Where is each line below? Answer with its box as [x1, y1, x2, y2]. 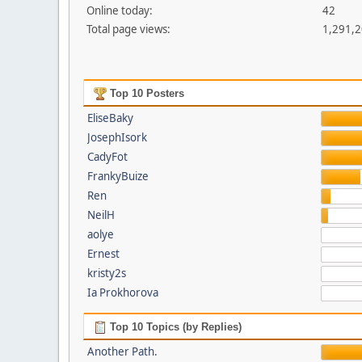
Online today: [86, 3, 153, 18]
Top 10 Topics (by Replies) [106, 321, 242, 333]
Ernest [86, 246, 120, 261]
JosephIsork [86, 130, 147, 145]
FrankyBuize [86, 169, 149, 183]
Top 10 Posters [106, 87, 184, 99]
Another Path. [86, 344, 158, 359]
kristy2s [86, 266, 126, 280]
